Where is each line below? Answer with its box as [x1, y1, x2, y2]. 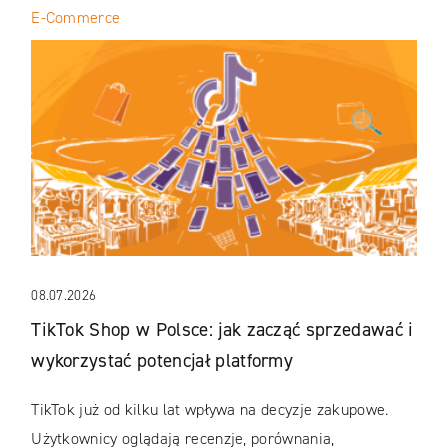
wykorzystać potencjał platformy [31, 347, 299, 373]
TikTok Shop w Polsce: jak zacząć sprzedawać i [31, 316, 414, 342]
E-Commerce [31, 6, 121, 28]
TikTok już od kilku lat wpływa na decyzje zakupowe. [31, 398, 389, 420]
